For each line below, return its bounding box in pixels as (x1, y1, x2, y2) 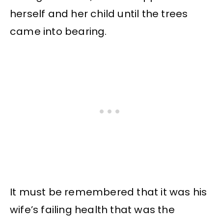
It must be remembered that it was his (10, 185, 207, 199)
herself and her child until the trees (10, 7, 188, 21)
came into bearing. (10, 25, 107, 39)
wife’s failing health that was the (10, 203, 175, 217)
